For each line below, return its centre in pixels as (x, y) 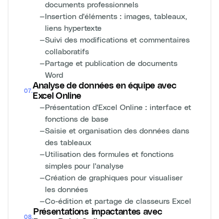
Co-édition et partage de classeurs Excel (118, 201)
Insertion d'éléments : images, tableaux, (116, 16)
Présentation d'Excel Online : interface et (118, 107)
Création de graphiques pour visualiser (114, 177)
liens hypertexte (73, 28)
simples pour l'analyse (84, 165)
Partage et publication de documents (111, 63)
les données (66, 189)
